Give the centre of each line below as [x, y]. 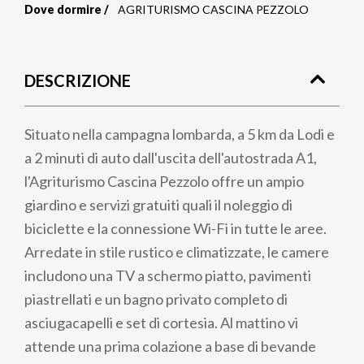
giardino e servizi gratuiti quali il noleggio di [158, 205]
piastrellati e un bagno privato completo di [156, 299]
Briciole [78, 28]
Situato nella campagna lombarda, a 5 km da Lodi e [180, 134]
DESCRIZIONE [78, 80]
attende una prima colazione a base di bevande [170, 346]
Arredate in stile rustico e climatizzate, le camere [177, 252]
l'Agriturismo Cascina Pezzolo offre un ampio [164, 181]
